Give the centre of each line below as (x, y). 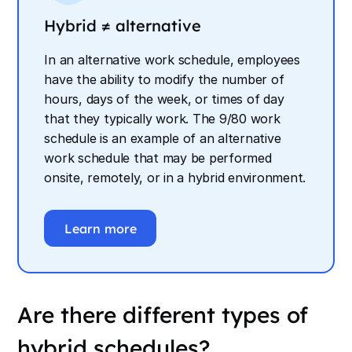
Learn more (100, 228)
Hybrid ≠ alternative (123, 26)
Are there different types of (163, 315)
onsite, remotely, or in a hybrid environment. (175, 178)
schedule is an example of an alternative (163, 139)
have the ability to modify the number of (164, 80)
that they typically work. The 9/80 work (162, 119)
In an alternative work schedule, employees (172, 60)
